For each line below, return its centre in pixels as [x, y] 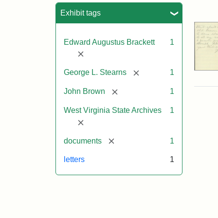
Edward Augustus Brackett [109, 42]
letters [74, 160]
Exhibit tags [81, 13]
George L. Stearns [95, 73]
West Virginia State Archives [113, 110]
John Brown [84, 91]
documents [83, 141]
